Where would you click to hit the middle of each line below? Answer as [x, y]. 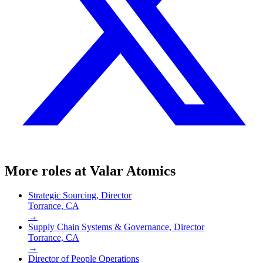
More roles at [47, 171]
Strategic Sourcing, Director [80, 195]
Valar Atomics [133, 171]
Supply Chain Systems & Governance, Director [116, 227]
